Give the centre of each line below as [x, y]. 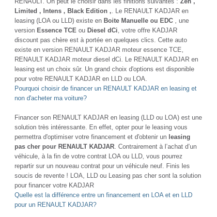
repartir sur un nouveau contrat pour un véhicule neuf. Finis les [102, 166]
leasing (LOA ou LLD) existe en [59, 20]
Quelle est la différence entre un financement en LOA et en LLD [103, 195]
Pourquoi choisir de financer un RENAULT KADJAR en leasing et [106, 88]
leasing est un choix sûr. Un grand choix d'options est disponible [104, 69]
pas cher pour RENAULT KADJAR [64, 146]
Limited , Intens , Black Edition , [63, 11]
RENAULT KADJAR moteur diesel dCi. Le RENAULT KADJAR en [106, 59]
